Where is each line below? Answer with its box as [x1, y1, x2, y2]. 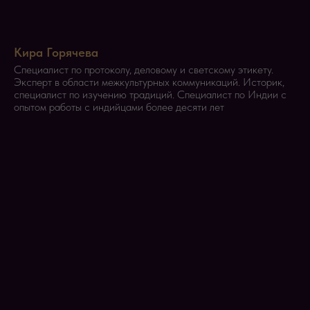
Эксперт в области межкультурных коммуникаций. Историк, [14, 75, 284, 89]
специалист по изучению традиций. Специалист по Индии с [14, 87, 286, 101]
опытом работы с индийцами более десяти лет [14, 100, 224, 113]
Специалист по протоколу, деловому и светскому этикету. [14, 62, 273, 76]
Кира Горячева [14, 44, 98, 60]
